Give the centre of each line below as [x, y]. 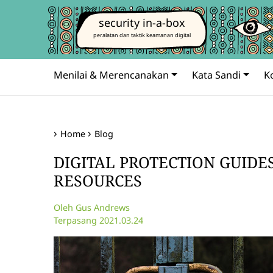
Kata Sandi [216, 75]
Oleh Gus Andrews [92, 208]
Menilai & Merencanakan [111, 75]
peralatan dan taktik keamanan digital [142, 35]
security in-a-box [142, 23]
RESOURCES [98, 180]
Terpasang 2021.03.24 [98, 221]
